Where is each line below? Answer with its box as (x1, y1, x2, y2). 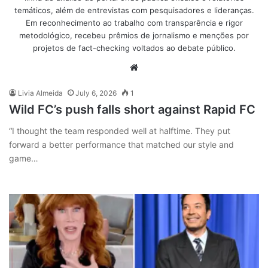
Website (141, 60, 175, 72)
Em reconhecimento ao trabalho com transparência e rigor (25, 17, 243, 28)
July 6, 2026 (75, 88, 117, 98)
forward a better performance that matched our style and (9, 139, 234, 150)
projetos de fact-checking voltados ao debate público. (32, 42, 236, 53)
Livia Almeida (18, 88, 63, 98)
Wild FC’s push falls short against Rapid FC (9, 102, 255, 117)
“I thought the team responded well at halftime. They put (9, 125, 230, 136)
